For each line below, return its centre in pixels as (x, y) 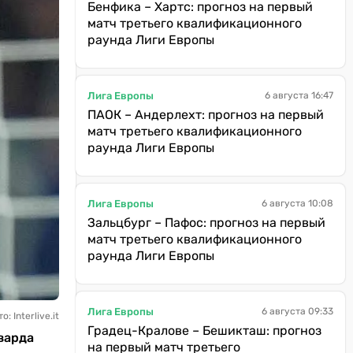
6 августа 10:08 (297, 203)
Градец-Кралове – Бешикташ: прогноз (204, 331)
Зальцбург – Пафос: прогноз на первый (206, 223)
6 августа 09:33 (297, 311)
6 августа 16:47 (299, 95)
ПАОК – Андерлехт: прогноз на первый (206, 115)
